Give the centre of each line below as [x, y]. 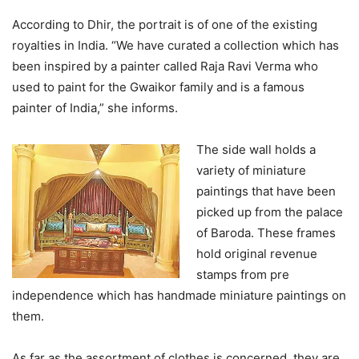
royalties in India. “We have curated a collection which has [175, 46]
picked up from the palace [270, 212]
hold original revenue [257, 254]
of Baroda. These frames [266, 233]
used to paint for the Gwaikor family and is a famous [158, 87]
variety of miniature [251, 171]
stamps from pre [243, 275]
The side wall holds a [256, 150]
